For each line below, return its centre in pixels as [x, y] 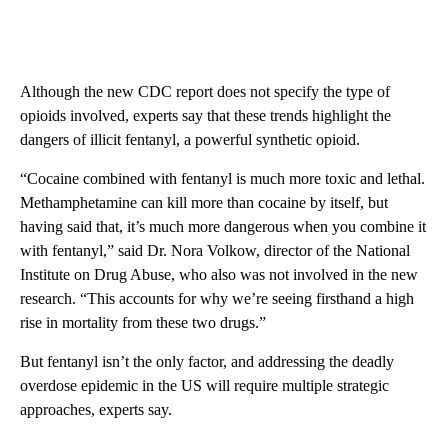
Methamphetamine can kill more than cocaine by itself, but [204, 202]
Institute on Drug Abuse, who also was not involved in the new [219, 274]
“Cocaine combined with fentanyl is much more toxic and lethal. [222, 178]
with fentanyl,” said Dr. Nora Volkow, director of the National [215, 250]
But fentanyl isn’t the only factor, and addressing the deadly [207, 361]
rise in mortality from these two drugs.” [143, 322]
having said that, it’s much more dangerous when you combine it [223, 226]
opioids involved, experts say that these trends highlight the [205, 115]
